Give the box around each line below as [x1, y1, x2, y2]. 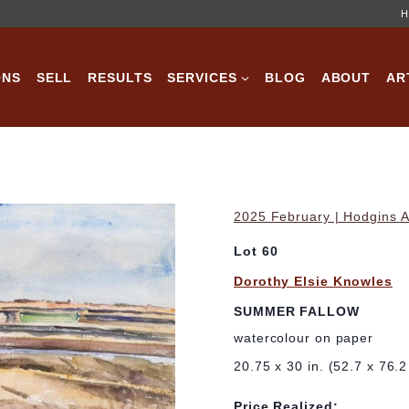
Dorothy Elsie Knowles [234, 274, 393, 289]
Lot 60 [234, 244, 278, 259]
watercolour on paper [234, 330, 373, 346]
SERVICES [167, 69, 237, 85]
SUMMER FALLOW [234, 303, 360, 319]
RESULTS [88, 69, 152, 85]
